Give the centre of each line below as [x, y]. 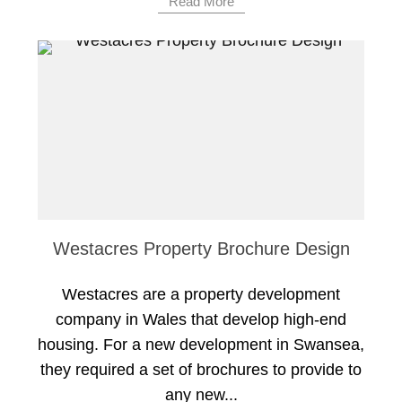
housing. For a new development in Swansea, [201, 345]
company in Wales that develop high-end [201, 320]
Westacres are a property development [201, 295]
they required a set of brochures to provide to [201, 370]
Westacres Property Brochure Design [201, 249]
